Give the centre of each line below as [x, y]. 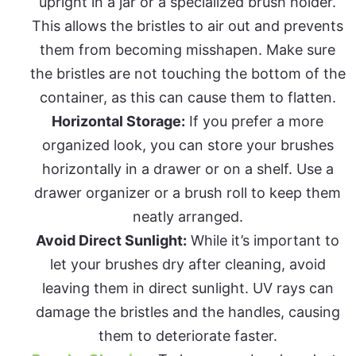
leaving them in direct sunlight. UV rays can [188, 288]
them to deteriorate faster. [188, 336]
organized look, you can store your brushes [188, 145]
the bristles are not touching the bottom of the [188, 74]
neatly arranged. [188, 217]
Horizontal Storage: [118, 122]
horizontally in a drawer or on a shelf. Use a [188, 169]
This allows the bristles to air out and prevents [188, 26]
